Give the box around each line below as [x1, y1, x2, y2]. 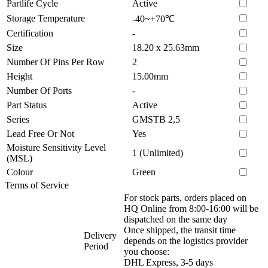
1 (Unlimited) [132, 147, 183, 158]
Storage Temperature [7, 13, 85, 23]
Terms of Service [5, 179, 69, 190]
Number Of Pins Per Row [7, 56, 105, 67]
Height [7, 71, 32, 81]
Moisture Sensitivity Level [7, 142, 106, 153]
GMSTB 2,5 [132, 114, 180, 124]
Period [84, 240, 108, 251]
